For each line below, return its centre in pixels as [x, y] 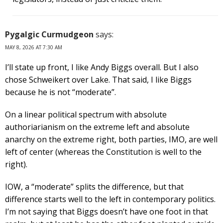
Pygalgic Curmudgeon [49, 34]
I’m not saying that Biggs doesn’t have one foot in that [107, 211]
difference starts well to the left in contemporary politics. [110, 199]
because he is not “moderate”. [60, 92]
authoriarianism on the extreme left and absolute [97, 127]
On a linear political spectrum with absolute [86, 114]
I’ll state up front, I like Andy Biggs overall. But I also [102, 67]
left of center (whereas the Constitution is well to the [103, 152]
